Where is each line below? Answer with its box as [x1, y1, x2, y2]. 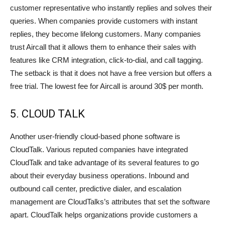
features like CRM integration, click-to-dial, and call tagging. [10, 56, 203, 65]
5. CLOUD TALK [10, 107, 85, 121]
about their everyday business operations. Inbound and [10, 171, 189, 180]
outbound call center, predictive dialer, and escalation [10, 184, 181, 193]
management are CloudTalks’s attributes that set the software [10, 197, 210, 206]
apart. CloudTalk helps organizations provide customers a [10, 210, 197, 219]
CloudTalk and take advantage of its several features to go [10, 158, 199, 167]
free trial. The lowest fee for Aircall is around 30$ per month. [10, 82, 203, 91]
